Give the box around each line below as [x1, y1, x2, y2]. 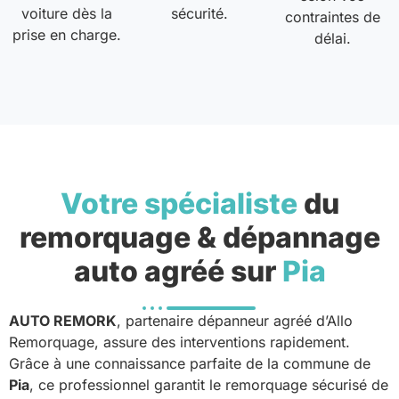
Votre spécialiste [60, 185, 297, 221]
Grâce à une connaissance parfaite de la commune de [9, 354, 370, 372]
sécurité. [170, 4, 228, 23]
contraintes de [284, 8, 380, 27]
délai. [313, 29, 351, 48]
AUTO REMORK [9, 311, 117, 330]
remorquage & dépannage [19, 219, 380, 255]
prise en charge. [12, 26, 121, 45]
